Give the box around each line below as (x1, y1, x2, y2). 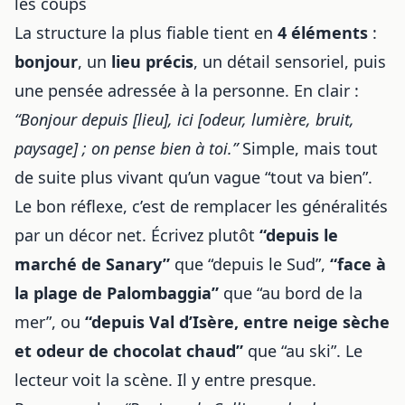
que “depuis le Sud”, (170, 253, 330, 275)
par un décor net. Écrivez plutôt (14, 224, 259, 246)
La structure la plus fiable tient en (14, 22, 278, 43)
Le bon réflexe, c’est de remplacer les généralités (14, 195, 388, 217)
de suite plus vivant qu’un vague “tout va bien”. (14, 166, 372, 188)
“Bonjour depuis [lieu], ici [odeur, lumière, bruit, (14, 108, 354, 130)
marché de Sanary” (14, 253, 170, 275)
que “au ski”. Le (243, 340, 363, 362)
